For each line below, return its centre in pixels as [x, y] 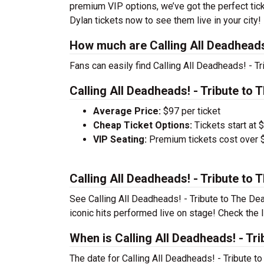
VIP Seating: [120, 139]
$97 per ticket [191, 111]
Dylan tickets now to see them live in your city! [165, 20]
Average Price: [127, 111]
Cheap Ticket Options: [143, 125]
